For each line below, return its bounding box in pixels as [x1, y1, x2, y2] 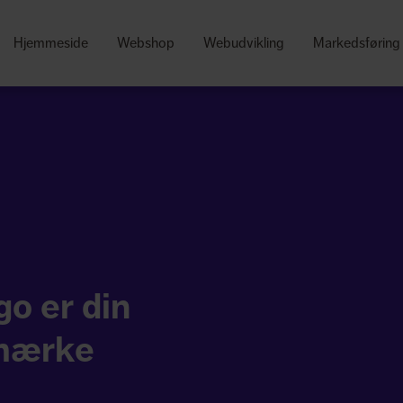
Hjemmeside [13, 34, 88, 51]
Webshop [117, 34, 175, 51]
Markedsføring [313, 34, 400, 51]
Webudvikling [203, 34, 284, 51]
